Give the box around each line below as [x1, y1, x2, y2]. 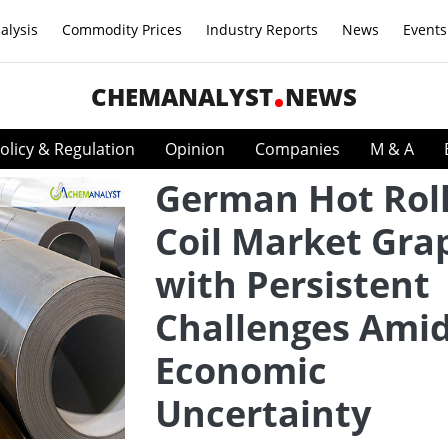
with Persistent [155, 260, 430, 309]
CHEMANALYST [91, 80, 273, 113]
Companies [255, 138, 340, 160]
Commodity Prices [62, 20, 182, 39]
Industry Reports [206, 20, 318, 39]
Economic [155, 346, 327, 395]
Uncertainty [155, 389, 371, 438]
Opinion [165, 138, 225, 160]
